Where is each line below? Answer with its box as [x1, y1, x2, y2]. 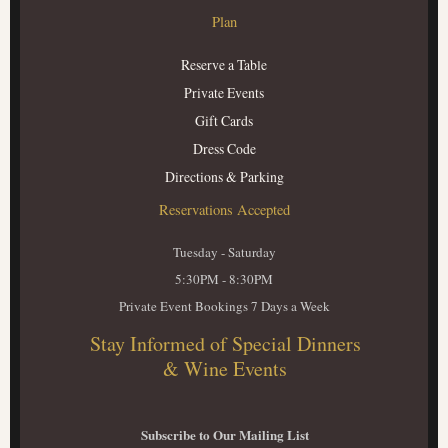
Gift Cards [195, 111, 253, 130]
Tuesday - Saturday [172, 243, 276, 261]
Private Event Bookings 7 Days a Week [118, 297, 330, 315]
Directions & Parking [164, 167, 284, 186]
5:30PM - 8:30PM [175, 270, 273, 288]
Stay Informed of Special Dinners [89, 330, 361, 357]
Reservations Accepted [158, 200, 290, 219]
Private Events [184, 83, 264, 102]
